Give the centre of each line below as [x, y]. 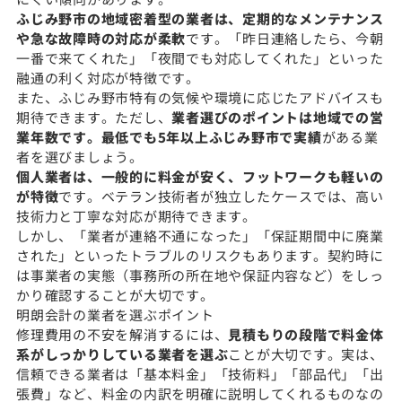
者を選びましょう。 [80, 156]
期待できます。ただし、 [94, 117]
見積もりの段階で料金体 [306, 334]
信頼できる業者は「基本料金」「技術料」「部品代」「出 [200, 373]
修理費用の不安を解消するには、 [122, 334]
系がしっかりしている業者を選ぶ [122, 354]
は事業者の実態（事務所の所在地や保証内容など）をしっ [200, 275]
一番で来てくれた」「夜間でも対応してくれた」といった [200, 57]
